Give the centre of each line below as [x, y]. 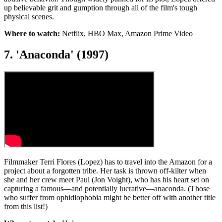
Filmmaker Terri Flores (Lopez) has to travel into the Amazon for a [108, 162]
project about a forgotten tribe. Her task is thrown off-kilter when [105, 171]
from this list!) [26, 207]
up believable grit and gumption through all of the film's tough [101, 8]
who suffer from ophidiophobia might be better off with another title [110, 198]
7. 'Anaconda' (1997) [56, 55]
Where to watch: [33, 34]
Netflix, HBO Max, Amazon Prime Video [127, 34]
